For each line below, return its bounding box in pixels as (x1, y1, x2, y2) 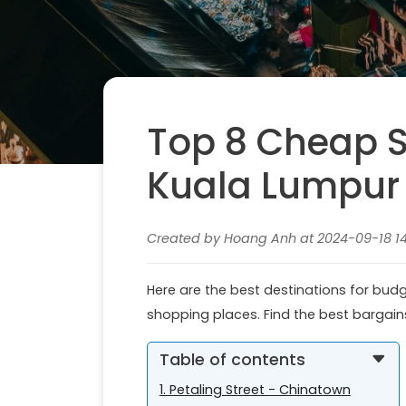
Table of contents (159, 348, 305, 371)
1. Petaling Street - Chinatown (159, 380, 351, 399)
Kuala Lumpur (147, 159, 400, 211)
